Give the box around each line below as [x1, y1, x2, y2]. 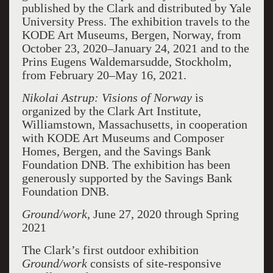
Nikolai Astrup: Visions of [21, 91, 151, 104]
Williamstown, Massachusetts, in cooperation [21, 118, 247, 131]
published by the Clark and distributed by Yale [21, 1, 251, 15]
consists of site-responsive [87, 257, 221, 270]
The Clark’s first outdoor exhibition [21, 243, 199, 257]
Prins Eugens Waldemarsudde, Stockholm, [21, 55, 232, 68]
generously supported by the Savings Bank [21, 171, 232, 185]
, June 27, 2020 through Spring [87, 207, 239, 221]
